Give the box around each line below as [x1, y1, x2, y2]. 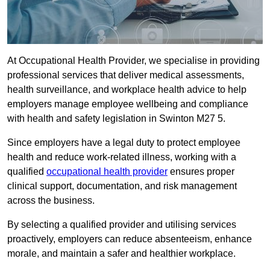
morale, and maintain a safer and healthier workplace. [7, 248, 236, 259]
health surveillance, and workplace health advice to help [7, 84, 246, 95]
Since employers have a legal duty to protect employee [7, 137, 240, 148]
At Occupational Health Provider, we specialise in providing [7, 55, 260, 66]
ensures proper [168, 166, 234, 177]
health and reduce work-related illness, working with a [7, 152, 236, 163]
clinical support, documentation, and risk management [7, 181, 237, 192]
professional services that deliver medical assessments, [7, 70, 244, 81]
